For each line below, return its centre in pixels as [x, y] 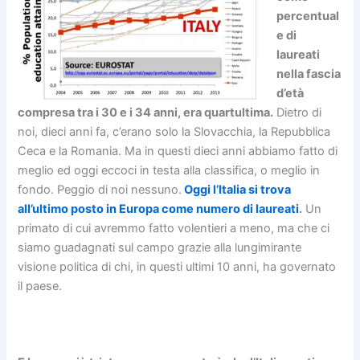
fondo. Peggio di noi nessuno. [100, 189]
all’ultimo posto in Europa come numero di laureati [159, 209]
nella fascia [309, 74]
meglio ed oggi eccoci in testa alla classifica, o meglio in [169, 170]
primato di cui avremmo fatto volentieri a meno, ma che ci [174, 228]
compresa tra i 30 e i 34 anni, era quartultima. [146, 112]
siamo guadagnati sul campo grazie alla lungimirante [160, 247]
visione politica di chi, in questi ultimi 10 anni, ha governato [177, 266]
